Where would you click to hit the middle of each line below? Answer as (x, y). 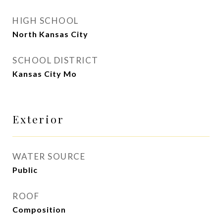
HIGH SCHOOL (46, 21)
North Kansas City (50, 34)
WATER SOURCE (49, 156)
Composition (39, 209)
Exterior (38, 119)
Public (25, 170)
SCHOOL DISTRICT (55, 60)
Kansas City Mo (45, 74)
